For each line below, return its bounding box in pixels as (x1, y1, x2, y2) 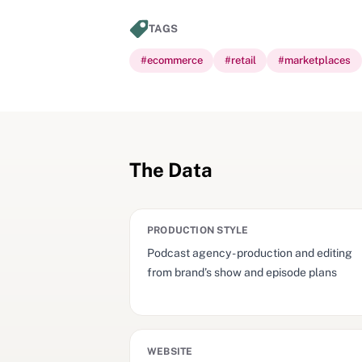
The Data (129, 158, 213, 181)
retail (230, 54, 256, 67)
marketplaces (284, 54, 351, 67)
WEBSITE (146, 346, 193, 358)
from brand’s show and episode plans (146, 265, 337, 279)
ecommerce (146, 54, 203, 67)
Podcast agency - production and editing (146, 246, 352, 259)
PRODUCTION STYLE (146, 225, 249, 237)
